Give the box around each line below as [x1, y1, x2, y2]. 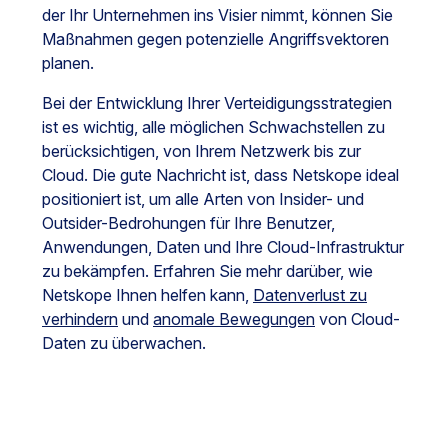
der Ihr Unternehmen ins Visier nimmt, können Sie [42, 5, 393, 26]
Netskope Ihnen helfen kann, [42, 285, 253, 306]
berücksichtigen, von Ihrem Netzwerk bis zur [42, 141, 361, 162]
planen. [42, 53, 94, 74]
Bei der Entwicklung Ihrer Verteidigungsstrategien [42, 93, 392, 114]
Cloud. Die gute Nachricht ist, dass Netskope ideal [42, 165, 399, 186]
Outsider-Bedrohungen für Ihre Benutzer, [42, 213, 335, 234]
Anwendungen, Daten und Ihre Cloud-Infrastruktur [42, 237, 404, 258]
